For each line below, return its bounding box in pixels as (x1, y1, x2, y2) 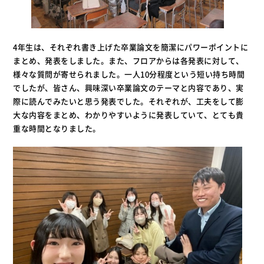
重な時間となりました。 (13, 122, 101, 134)
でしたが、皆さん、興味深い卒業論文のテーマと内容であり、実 (13, 81, 244, 93)
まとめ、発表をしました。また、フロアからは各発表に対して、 (13, 54, 244, 66)
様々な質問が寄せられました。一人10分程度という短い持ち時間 (13, 68, 245, 80)
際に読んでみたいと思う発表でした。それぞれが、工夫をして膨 (13, 95, 244, 107)
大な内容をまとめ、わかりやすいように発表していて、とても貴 (13, 108, 244, 120)
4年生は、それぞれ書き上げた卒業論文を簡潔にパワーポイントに (13, 41, 249, 52)
